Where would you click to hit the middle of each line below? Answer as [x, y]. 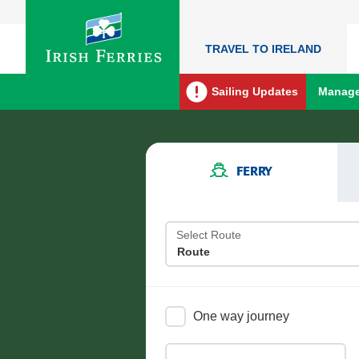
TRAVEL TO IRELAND [263, 48]
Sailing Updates [255, 91]
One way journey [241, 316]
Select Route [209, 235]
